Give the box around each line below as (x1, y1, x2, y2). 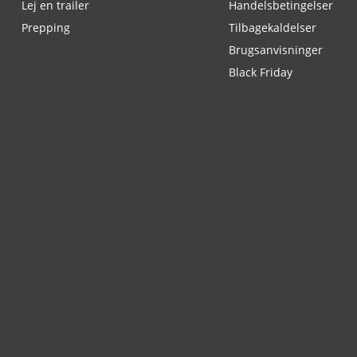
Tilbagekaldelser (229, 20, 316, 35)
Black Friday (229, 65, 292, 80)
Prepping (22, 20, 70, 35)
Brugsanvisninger (229, 42, 323, 57)
